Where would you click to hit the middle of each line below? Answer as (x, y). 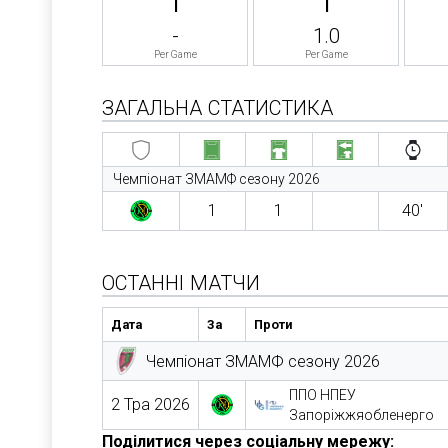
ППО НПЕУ (322, 395)
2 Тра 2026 (150, 404)
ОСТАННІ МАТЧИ (181, 283)
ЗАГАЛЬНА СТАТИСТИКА (217, 108)
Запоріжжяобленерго (361, 415)
